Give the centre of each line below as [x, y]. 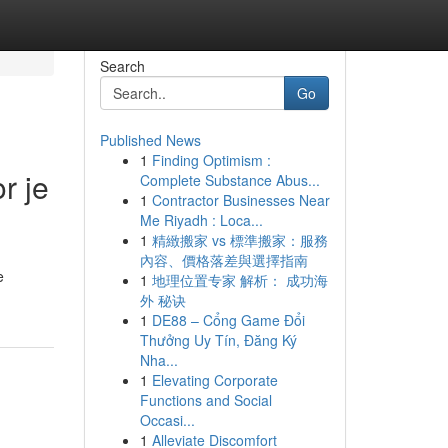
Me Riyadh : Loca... [201, 220]
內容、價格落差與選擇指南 [223, 260]
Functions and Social [205, 400]
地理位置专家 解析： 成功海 [239, 280]
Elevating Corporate [214, 380]
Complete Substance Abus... [229, 180]
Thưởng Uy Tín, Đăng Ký [218, 340]
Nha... [158, 360]
